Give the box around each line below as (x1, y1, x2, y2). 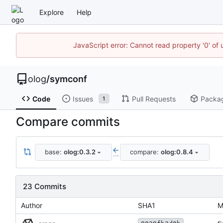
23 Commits (23, 181, 66, 191)
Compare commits (16, 114, 120, 129)
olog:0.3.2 (63, 148, 96, 156)
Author (21, 201, 42, 210)
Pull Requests (131, 94, 176, 103)
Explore (39, 7, 64, 16)
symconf (50, 74, 87, 84)
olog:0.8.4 (160, 148, 193, 156)
